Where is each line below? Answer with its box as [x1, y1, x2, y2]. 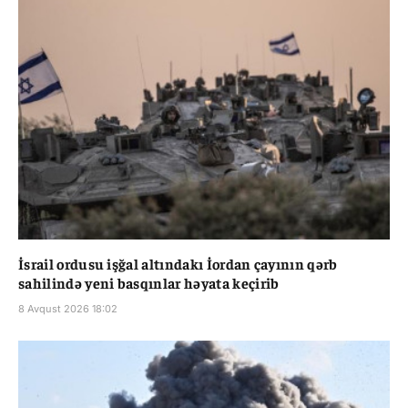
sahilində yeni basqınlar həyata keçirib [18, 272, 280, 291]
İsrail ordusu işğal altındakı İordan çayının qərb [18, 253, 338, 272]
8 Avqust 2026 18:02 [18, 301, 117, 315]
